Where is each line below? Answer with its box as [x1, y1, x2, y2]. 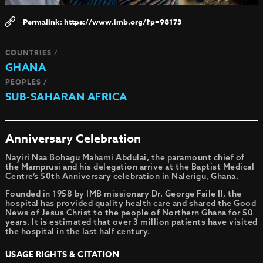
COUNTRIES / [5, 47, 58, 58]
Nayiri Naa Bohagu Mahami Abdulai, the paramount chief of [5, 151, 245, 163]
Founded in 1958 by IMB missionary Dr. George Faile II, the [5, 188, 242, 199]
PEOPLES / [5, 76, 48, 87]
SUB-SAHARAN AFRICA [5, 89, 127, 104]
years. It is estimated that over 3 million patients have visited [5, 216, 258, 227]
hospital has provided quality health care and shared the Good [5, 197, 257, 208]
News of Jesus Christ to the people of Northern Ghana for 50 [5, 207, 254, 218]
